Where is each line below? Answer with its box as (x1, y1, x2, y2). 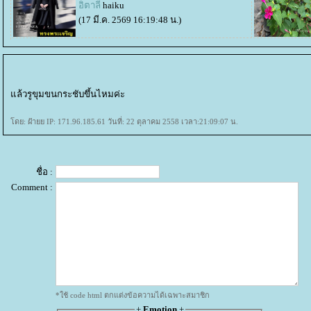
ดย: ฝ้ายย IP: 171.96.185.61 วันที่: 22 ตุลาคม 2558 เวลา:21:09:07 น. (10, 117, 238, 126)
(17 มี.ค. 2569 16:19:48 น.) (78, 15, 181, 25)
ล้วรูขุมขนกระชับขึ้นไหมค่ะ (10, 89, 125, 99)
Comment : (11, 182, 53, 192)
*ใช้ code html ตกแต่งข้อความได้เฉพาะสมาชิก (56, 291, 210, 299)
